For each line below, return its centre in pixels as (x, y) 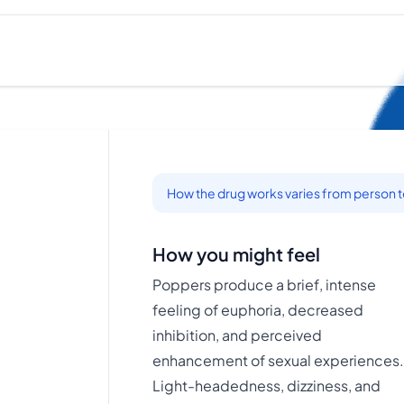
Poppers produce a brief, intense (265, 285)
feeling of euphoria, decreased (258, 310)
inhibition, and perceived (238, 335)
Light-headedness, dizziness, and (267, 386)
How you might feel (237, 254)
